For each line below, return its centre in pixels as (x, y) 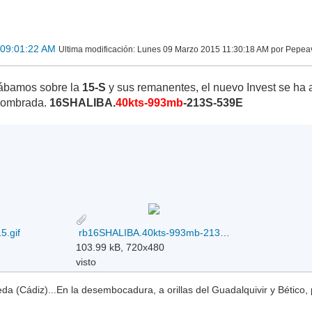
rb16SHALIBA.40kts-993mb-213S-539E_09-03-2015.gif (225, 232)
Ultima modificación (96, 50)
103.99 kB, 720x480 (120, 247)
